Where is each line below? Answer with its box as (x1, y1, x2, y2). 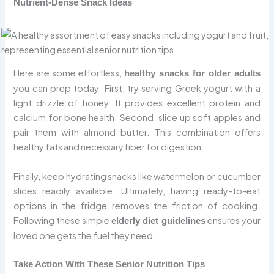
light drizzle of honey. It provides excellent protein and (13, 97, 261, 109)
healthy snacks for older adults (124, 68, 261, 79)
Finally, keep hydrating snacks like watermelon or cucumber (13, 170, 261, 182)
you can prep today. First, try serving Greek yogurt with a (13, 83, 261, 94)
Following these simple (13, 214, 111, 226)
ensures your (206, 214, 261, 226)
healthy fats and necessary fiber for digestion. (13, 141, 205, 153)
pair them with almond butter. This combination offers (13, 127, 261, 138)
